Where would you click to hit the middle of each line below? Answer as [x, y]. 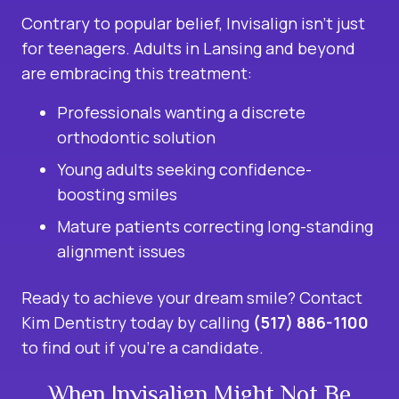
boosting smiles [117, 194]
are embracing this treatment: [137, 73]
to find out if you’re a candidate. [144, 347]
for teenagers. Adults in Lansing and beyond [188, 48]
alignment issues [121, 251]
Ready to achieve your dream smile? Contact [192, 297]
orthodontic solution [136, 137]
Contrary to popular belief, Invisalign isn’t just [193, 23]
